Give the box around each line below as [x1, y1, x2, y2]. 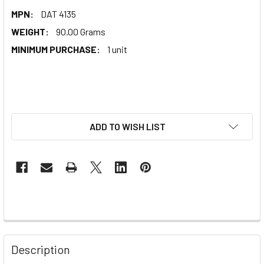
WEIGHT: [11, 25, 49, 37]
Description [11, 242, 70, 256]
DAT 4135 [41, 8, 76, 19]
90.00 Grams [56, 25, 105, 37]
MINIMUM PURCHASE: [11, 43, 100, 55]
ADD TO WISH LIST [89, 120, 166, 132]
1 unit [107, 43, 127, 55]
